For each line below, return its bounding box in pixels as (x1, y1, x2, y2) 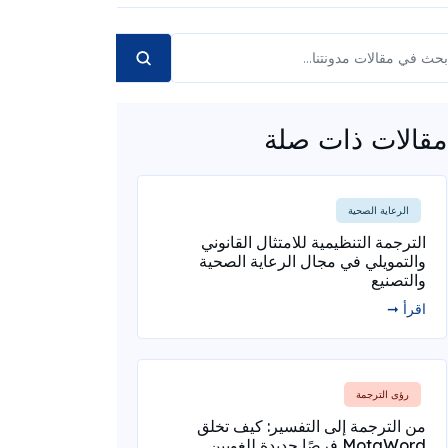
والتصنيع (370, 270, 426, 290)
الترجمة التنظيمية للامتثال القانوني (200, 232, 426, 252)
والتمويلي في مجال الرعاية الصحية (198, 251, 426, 271)
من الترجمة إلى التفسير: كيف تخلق (196, 416, 426, 436)
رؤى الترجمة (355, 388, 409, 401)
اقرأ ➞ (386, 300, 426, 318)
